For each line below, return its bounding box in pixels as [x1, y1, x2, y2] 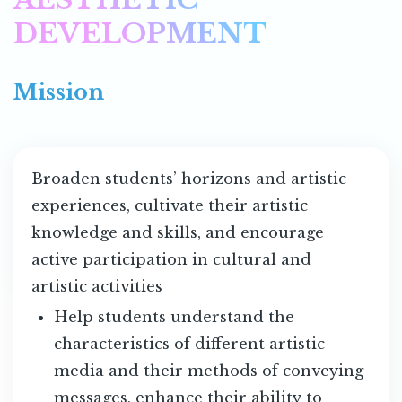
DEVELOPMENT [13, 16, 267, 50]
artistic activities [31, 276, 162, 295]
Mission [13, 78, 104, 105]
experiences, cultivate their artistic [31, 196, 308, 214]
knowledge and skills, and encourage [31, 223, 324, 241]
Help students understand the [53, 307, 294, 326]
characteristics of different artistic [53, 334, 325, 353]
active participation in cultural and [31, 249, 311, 268]
